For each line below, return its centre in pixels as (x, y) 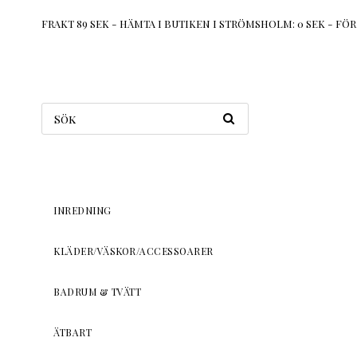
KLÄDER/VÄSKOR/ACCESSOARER (133, 251)
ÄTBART (73, 333)
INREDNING (82, 211)
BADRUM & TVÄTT (97, 292)
